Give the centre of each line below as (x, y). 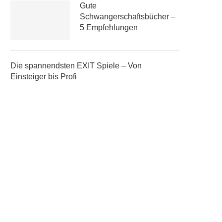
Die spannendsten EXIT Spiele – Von (76, 66)
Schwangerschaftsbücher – (128, 17)
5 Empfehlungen (109, 28)
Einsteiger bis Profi (44, 77)
